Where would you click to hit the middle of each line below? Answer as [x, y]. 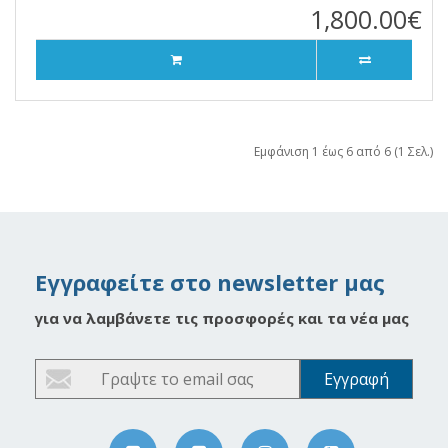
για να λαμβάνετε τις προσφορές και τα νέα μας [222, 318]
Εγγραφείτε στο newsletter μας [210, 282]
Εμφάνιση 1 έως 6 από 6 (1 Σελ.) [343, 152]
